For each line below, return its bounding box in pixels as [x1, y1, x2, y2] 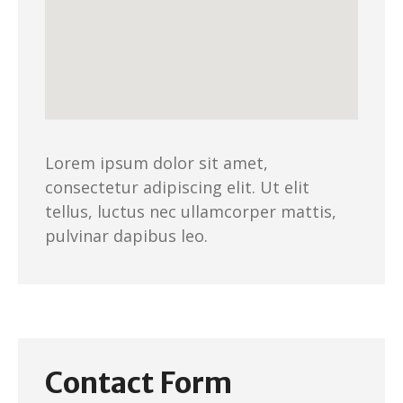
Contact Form [45, 365, 232, 401]
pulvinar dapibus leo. [45, 225, 208, 246]
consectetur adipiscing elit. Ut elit [45, 176, 309, 198]
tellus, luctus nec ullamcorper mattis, [45, 201, 336, 222]
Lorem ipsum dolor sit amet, [45, 152, 268, 174]
